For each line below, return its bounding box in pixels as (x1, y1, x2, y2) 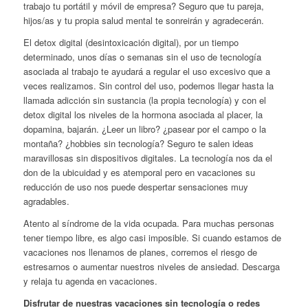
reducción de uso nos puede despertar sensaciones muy (23, 179, 248, 193)
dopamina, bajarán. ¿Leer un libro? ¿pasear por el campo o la (23, 122, 266, 135)
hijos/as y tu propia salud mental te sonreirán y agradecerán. (23, 13, 264, 27)
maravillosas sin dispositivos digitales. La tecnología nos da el (23, 151, 272, 164)
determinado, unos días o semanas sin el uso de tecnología (23, 49, 261, 63)
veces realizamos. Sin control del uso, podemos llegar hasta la (23, 78, 274, 92)
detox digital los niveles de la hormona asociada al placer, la (23, 107, 263, 121)
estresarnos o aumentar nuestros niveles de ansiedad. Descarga (23, 259, 280, 273)
